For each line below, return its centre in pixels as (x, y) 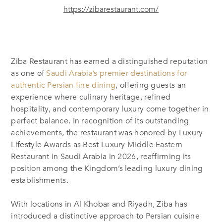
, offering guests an (151, 85)
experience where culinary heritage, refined (91, 97)
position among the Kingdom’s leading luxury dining (107, 169)
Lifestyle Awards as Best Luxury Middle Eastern (97, 145)
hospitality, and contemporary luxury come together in (110, 109)
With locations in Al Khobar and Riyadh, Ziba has (99, 204)
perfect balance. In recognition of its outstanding (100, 121)
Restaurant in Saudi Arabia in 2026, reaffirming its (101, 157)
